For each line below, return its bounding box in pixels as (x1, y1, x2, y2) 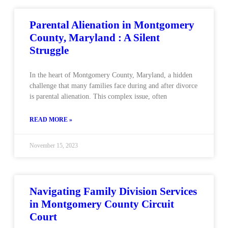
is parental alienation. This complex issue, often (30, 93, 167, 100)
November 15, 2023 (30, 142, 78, 149)
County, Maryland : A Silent (30, 32, 160, 44)
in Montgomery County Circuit (30, 198, 174, 210)
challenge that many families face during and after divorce (30, 82, 197, 90)
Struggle (30, 44, 69, 56)
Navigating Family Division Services (30, 185, 197, 197)
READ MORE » (30, 116, 72, 123)
